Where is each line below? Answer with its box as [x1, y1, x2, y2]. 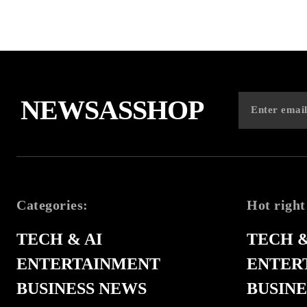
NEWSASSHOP [21, 94, 204, 125]
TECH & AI [16, 230, 102, 248]
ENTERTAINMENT [16, 254, 160, 273]
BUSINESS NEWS [16, 279, 147, 297]
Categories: [16, 197, 88, 212]
